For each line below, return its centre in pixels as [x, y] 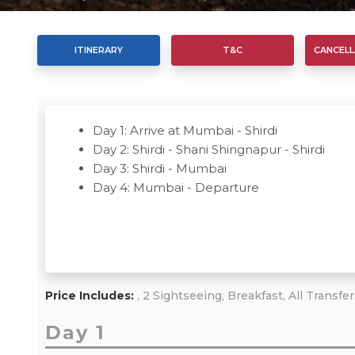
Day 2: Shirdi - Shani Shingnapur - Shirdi [209, 149]
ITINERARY [99, 50]
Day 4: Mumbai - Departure [176, 187]
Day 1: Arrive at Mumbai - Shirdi [185, 130]
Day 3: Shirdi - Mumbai [160, 168]
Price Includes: [90, 295]
